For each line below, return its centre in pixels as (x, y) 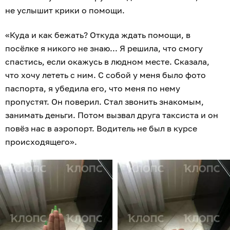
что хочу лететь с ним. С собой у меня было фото (106, 75)
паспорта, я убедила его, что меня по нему (93, 89)
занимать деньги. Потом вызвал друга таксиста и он (112, 115)
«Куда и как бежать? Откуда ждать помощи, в (98, 35)
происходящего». (42, 142)
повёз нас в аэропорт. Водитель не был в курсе (101, 129)
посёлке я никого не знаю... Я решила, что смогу (104, 49)
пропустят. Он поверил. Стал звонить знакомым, (104, 102)
